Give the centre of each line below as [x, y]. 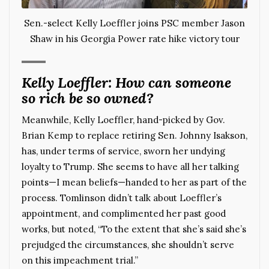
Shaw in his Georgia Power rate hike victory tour [134, 39]
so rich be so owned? [88, 98]
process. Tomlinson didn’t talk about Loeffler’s [122, 198]
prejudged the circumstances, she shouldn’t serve [128, 244]
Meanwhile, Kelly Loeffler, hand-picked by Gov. [123, 119]
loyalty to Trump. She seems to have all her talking [130, 166]
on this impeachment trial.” [80, 260]
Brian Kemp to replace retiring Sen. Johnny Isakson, [134, 135]
